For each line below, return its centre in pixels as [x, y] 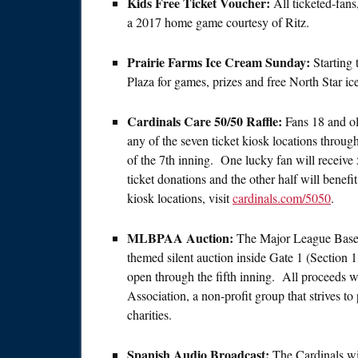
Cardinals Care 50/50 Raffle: [206, 121]
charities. [149, 315]
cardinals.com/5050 [282, 198]
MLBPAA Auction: [180, 238]
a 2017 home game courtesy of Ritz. [218, 22]
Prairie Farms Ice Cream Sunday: [220, 62]
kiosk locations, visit [180, 198]
